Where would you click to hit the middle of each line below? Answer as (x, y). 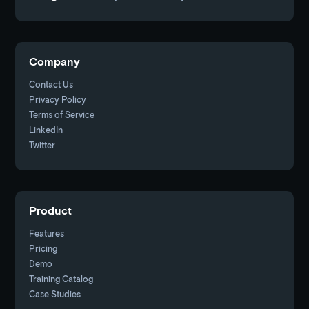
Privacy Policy (58, 100)
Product (51, 210)
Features (47, 233)
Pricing (43, 249)
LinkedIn (46, 130)
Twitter (42, 145)
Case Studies (55, 294)
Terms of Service (62, 115)
